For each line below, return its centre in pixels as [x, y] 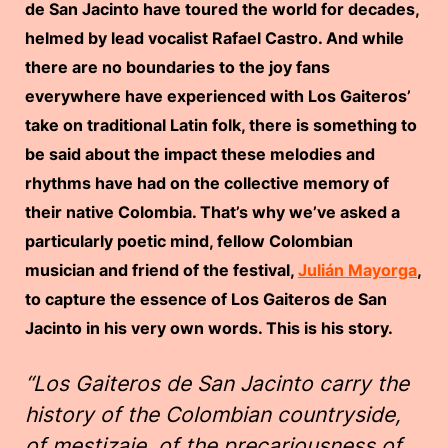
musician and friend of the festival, [161, 270]
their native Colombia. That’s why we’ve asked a [212, 212]
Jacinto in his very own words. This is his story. [209, 328]
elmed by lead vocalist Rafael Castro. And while [219, 38]
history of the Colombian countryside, [213, 414]
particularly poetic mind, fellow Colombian [189, 241]
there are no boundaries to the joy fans [177, 67]
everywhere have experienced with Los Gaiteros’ [218, 96]
